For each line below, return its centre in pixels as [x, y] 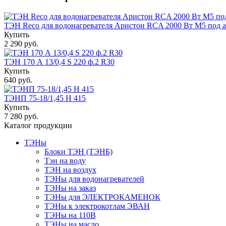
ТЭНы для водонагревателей [94, 179]
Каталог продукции [38, 126]
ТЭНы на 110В [70, 215]
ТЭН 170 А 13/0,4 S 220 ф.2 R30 [59, 62]
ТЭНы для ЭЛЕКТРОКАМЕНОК [102, 197]
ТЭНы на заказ [70, 188]
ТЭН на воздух [70, 170]
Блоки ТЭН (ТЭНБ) [78, 152]
